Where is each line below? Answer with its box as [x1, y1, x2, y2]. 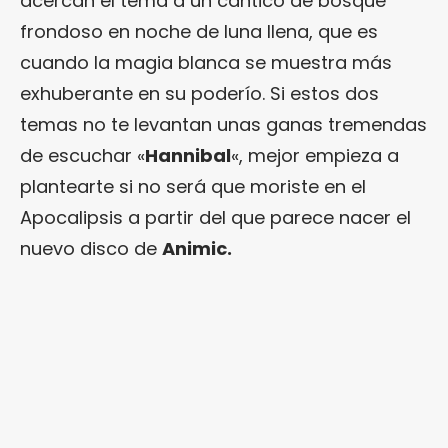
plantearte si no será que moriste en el [20, 173, 366, 199]
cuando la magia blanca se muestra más [20, 49, 392, 75]
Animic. [162, 235, 232, 261]
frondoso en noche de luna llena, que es [20, 18, 378, 44]
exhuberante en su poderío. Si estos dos [20, 80, 379, 106]
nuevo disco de [20, 235, 162, 261]
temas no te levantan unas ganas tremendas [20, 111, 427, 137]
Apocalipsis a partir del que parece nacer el [20, 204, 411, 230]
